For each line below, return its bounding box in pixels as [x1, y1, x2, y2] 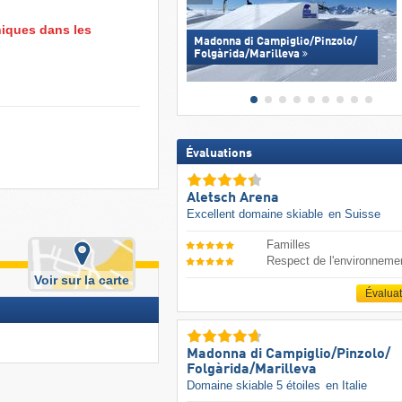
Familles [267, 237, 311, 251]
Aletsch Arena [186, 191, 279, 206]
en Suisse [328, 207, 380, 222]
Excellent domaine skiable [186, 207, 327, 222]
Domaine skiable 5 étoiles [186, 378, 324, 392]
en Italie [325, 378, 367, 392]
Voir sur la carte [34, 273, 130, 288]
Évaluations [185, 147, 252, 161]
